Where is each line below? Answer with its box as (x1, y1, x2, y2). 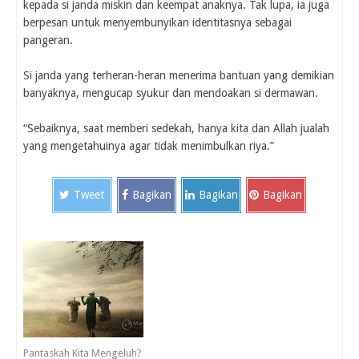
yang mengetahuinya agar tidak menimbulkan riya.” (23, 139, 274, 153)
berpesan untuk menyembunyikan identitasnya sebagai (23, 16, 292, 30)
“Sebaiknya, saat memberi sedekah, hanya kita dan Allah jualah (23, 122, 329, 135)
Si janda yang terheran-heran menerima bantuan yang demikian (23, 69, 334, 83)
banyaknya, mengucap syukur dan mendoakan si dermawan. (23, 87, 318, 100)
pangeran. (23, 34, 73, 47)
